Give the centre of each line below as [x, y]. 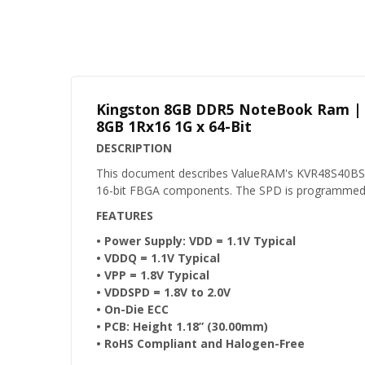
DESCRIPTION [134, 148]
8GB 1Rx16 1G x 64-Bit [174, 126]
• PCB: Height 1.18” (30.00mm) [182, 326]
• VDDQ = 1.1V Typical [158, 258]
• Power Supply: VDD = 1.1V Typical [196, 241]
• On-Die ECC [132, 309]
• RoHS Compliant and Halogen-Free [200, 343]
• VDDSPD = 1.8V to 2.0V [163, 292]
